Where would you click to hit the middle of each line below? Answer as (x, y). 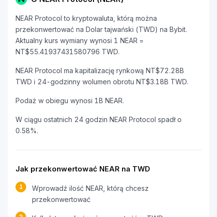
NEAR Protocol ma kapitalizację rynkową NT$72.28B (100, 70)
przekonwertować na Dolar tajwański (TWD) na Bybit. (101, 29)
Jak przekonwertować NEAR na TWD (83, 169)
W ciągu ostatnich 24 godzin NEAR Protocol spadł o (99, 119)
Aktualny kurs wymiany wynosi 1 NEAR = (79, 40)
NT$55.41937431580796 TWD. (68, 52)
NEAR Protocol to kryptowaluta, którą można (86, 18)
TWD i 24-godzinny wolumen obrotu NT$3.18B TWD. (102, 82)
